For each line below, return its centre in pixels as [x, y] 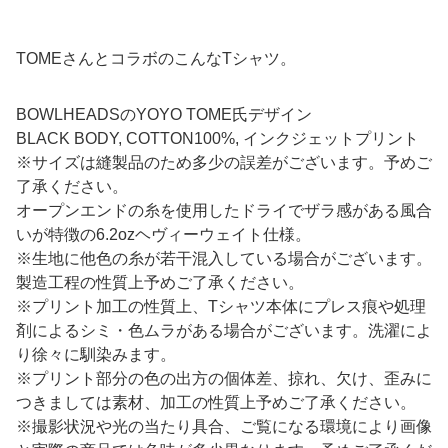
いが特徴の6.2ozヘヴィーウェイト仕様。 [163, 235]
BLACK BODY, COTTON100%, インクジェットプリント [217, 139]
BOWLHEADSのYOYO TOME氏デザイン [164, 115]
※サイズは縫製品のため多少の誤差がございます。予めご [224, 163]
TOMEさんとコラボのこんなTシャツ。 [156, 59]
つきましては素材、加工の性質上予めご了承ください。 [216, 403]
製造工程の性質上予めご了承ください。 [160, 283]
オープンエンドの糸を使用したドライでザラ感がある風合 [224, 211]
